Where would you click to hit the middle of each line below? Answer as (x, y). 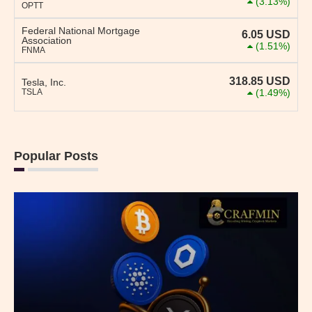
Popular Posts (56, 156)
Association (47, 41)
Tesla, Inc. (44, 83)
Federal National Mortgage (81, 31)
